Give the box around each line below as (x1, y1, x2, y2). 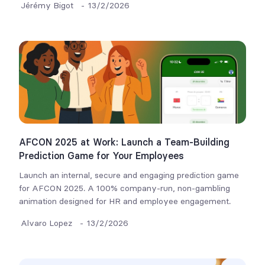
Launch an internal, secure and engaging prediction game (19, 170, 240, 180)
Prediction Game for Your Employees (19, 150, 185, 161)
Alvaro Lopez (21, 218, 73, 228)
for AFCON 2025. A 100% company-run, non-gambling (19, 183, 231, 193)
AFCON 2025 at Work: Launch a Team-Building (19, 136, 230, 148)
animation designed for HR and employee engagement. (19, 196, 231, 206)
